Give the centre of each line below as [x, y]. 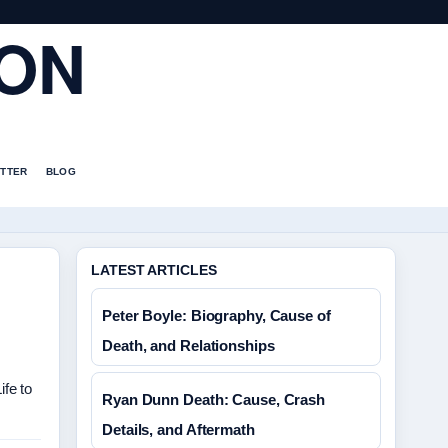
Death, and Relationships [188, 345]
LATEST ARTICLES [154, 270]
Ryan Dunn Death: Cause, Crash [214, 399]
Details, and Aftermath [178, 429]
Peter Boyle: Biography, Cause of [216, 315]
